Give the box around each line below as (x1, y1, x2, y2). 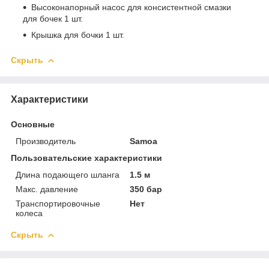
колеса (16, 208, 43, 218)
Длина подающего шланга (16, 169, 119, 180)
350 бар (130, 184, 163, 194)
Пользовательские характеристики (11, 153, 162, 163)
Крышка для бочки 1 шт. (31, 29, 124, 40)
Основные (11, 119, 55, 129)
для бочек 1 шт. (23, 13, 83, 23)
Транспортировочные (16, 198, 100, 208)
